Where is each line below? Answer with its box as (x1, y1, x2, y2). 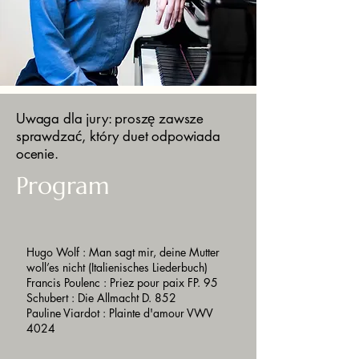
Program (16, 171, 110, 200)
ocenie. (16, 145, 58, 163)
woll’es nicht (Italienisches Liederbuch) (26, 260, 208, 275)
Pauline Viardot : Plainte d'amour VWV (26, 305, 213, 321)
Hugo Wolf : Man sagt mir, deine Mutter (26, 244, 220, 260)
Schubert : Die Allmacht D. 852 (26, 290, 176, 305)
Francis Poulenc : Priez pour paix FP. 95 (26, 275, 218, 290)
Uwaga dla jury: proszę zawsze (16, 110, 204, 127)
